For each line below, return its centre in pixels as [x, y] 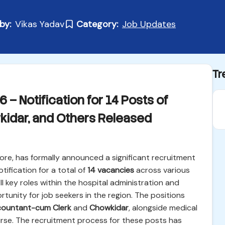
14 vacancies [111, 170]
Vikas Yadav [40, 24]
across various [162, 170]
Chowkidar [109, 208]
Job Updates [149, 24]
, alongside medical [163, 208]
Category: [97, 24]
